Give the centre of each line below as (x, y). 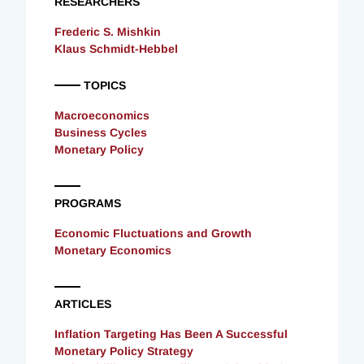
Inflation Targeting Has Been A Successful (171, 334)
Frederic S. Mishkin (108, 31)
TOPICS (105, 85)
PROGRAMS (88, 203)
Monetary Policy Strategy (124, 351)
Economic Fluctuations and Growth (153, 233)
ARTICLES (83, 303)
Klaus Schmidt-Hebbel (116, 48)
